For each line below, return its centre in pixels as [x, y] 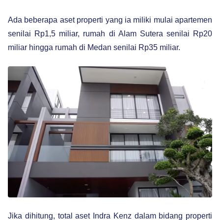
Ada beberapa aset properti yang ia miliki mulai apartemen [110, 20]
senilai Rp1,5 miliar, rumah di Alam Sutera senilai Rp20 [110, 33]
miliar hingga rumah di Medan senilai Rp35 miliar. [94, 47]
